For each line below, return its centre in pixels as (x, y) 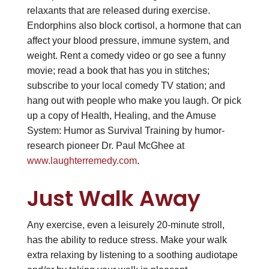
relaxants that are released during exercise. (118, 10)
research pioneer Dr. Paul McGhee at (105, 145)
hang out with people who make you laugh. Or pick (134, 100)
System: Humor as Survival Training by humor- (125, 130)
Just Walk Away (113, 198)
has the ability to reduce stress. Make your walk (127, 240)
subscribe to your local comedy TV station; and (126, 85)
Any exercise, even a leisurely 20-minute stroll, (125, 225)
